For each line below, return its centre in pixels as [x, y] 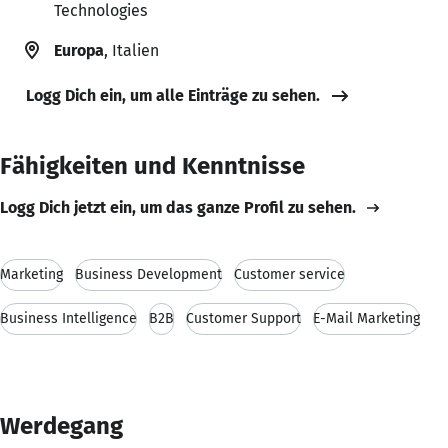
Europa [79, 50]
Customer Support [243, 318]
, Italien [131, 50]
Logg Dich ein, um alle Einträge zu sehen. [173, 95]
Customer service [289, 274]
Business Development [148, 274]
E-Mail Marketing [366, 318]
